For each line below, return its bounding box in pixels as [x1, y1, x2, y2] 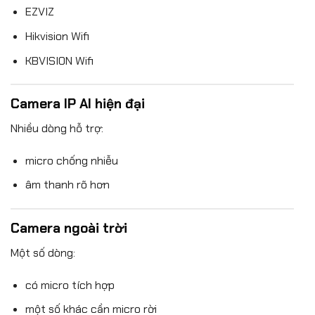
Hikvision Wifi [25, 29, 89, 44]
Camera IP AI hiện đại [11, 95, 145, 113]
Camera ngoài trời [11, 219, 127, 238]
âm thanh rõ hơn [25, 177, 110, 193]
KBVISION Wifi [25, 53, 94, 68]
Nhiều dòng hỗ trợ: [11, 121, 103, 136]
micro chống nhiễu [25, 153, 118, 168]
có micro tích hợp [25, 277, 115, 292]
